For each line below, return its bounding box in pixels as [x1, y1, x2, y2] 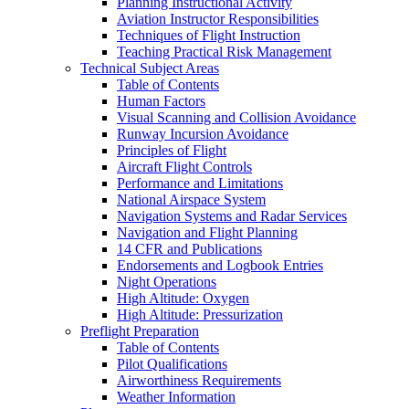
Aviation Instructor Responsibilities [117, 11, 319, 26]
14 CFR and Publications [117, 241, 262, 257]
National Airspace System [117, 192, 266, 207]
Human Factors [117, 93, 205, 109]
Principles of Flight [117, 142, 226, 158]
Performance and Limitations [117, 175, 283, 191]
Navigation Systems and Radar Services [117, 208, 347, 224]
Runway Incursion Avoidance [117, 126, 288, 142]
